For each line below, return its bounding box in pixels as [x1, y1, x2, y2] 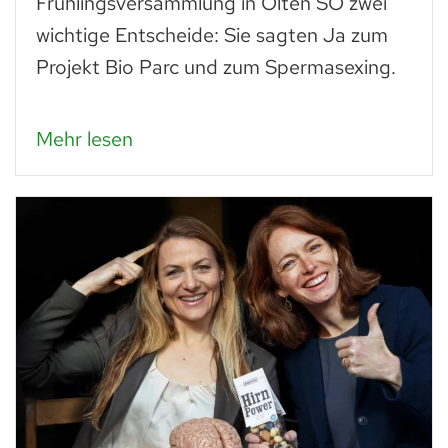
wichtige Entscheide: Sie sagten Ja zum [36, 21, 388, 48]
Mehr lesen [36, 125, 133, 152]
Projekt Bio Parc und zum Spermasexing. [36, 53, 396, 80]
